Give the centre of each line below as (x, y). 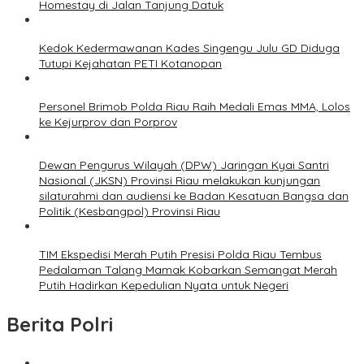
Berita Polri (60, 324)
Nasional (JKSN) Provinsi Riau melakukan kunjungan (180, 180)
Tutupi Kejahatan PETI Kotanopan (130, 63)
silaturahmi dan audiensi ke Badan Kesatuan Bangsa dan (194, 195)
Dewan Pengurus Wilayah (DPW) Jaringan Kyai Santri (184, 165)
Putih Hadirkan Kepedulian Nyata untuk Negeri (164, 285)
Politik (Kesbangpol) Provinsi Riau (130, 211)
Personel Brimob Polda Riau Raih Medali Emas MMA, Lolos (195, 106)
